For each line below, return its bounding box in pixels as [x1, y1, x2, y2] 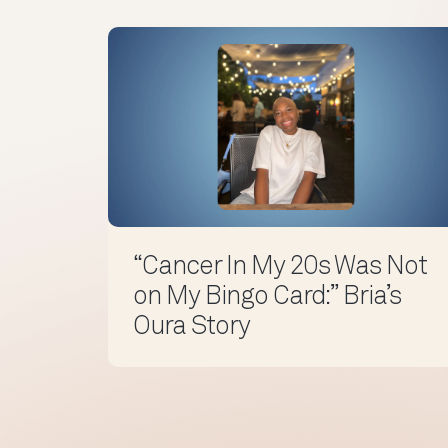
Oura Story [132, 314, 250, 341]
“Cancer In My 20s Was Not [132, 254, 427, 281]
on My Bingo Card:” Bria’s [132, 284, 401, 311]
